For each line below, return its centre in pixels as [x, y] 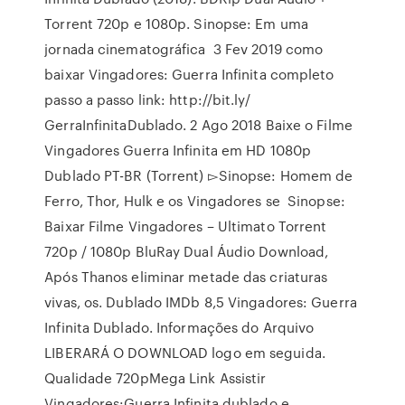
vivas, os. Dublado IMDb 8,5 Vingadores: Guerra [201, 302]
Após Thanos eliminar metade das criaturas [186, 277]
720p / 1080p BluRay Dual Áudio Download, [187, 251]
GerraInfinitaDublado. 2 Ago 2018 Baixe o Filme [198, 125]
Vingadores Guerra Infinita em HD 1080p [178, 150]
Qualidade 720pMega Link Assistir [155, 378]
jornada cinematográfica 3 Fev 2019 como [184, 49]
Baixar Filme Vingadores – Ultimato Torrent [186, 226]
